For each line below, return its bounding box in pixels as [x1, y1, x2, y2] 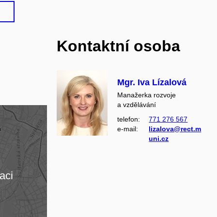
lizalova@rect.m [149, 124, 201, 133]
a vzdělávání [117, 100, 156, 108]
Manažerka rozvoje [117, 91, 176, 99]
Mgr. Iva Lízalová [117, 77, 187, 87]
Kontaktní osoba [57, 37, 181, 55]
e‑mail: [117, 124, 139, 133]
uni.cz [149, 134, 169, 142]
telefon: [117, 115, 140, 123]
